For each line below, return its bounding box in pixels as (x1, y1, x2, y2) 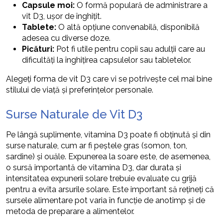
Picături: (22, 44, 54, 54)
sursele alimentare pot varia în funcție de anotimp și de (6, 195, 205, 205)
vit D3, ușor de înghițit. (22, 11, 102, 21)
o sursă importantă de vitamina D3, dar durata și (6, 162, 181, 172)
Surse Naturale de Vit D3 (6, 107, 142, 121)
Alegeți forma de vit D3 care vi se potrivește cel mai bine (6, 74, 212, 84)
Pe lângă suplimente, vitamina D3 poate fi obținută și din (6, 129, 211, 139)
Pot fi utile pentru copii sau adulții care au (54, 44, 205, 54)
